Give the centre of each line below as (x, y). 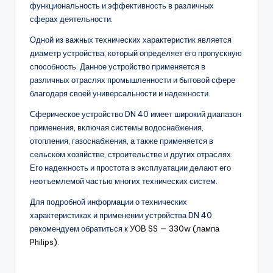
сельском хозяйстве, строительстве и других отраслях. (131, 154)
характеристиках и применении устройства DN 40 (121, 215)
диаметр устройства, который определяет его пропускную (136, 53)
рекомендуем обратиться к (80, 229)
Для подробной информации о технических (108, 202)
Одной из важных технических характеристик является (131, 40)
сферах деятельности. (71, 19)
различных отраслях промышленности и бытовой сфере (133, 80)
